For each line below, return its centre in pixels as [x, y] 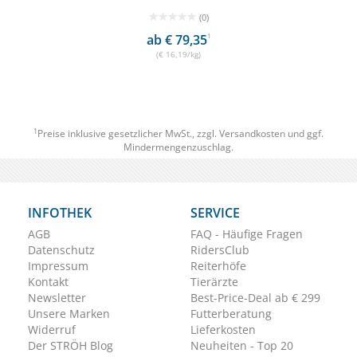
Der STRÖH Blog [71, 346]
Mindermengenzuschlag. [178, 147]
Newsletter [57, 298]
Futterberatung [231, 314]
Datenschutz [61, 250]
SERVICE [215, 213]
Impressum [58, 266]
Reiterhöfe [218, 266]
